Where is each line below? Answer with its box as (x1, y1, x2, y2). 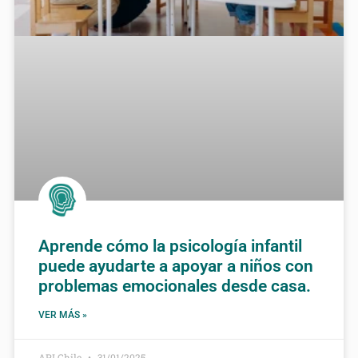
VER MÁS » (38, 309, 87, 321)
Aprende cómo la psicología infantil (38, 237, 302, 257)
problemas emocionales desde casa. (38, 276, 311, 296)
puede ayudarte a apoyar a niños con (38, 257, 313, 276)
